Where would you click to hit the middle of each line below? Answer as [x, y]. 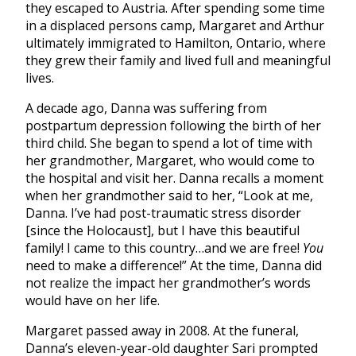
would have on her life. [93, 301]
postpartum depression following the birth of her [173, 126]
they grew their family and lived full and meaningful [178, 61]
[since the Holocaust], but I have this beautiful [163, 231]
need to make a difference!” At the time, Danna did [174, 266]
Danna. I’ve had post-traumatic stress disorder [163, 213]
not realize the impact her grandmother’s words [168, 283]
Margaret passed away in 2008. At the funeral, [162, 331]
